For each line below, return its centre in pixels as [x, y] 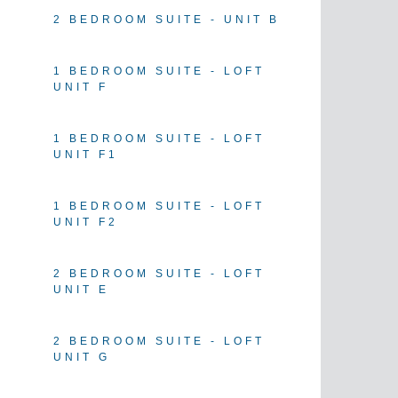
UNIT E [81, 290]
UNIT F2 [86, 223]
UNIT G [82, 358]
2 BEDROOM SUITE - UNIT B [167, 20]
